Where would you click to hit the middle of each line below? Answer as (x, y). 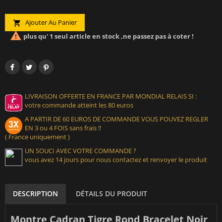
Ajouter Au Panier (50, 23)
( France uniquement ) (37, 137)
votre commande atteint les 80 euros (79, 105)
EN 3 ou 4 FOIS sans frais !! (63, 128)
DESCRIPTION (35, 194)
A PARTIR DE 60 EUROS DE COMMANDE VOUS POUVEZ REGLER (116, 119)
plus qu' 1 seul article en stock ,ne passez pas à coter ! (108, 36)
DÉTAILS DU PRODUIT (111, 194)
